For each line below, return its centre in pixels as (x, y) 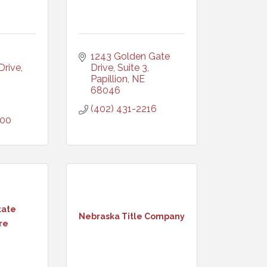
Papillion (109, 79)
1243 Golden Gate (130, 56)
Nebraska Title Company (132, 216)
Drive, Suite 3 (119, 68)
